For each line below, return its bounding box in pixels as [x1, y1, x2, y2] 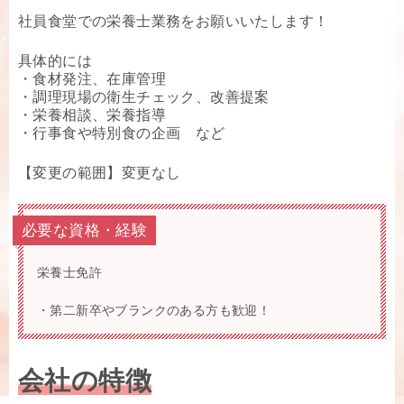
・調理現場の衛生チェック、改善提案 [18, 89, 270, 106]
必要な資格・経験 [22, 222, 148, 240]
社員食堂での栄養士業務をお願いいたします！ [18, 14, 329, 30]
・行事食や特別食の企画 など [18, 125, 225, 142]
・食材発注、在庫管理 [18, 71, 166, 87]
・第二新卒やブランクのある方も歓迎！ [37, 303, 271, 318]
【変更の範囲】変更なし [18, 165, 181, 181]
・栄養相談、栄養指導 [18, 107, 166, 124]
